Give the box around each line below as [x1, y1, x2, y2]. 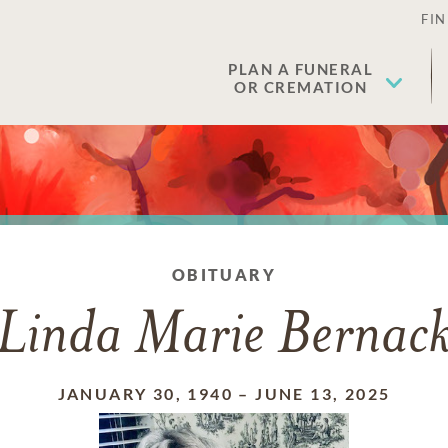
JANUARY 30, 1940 [57, 384, 233, 403]
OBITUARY [171, 265, 277, 284]
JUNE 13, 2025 [255, 384, 391, 403]
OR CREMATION [234, 78, 367, 96]
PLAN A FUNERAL [228, 60, 373, 78]
